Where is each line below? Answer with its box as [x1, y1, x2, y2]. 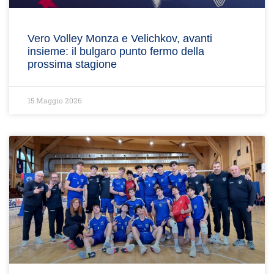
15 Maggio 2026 [28, 95, 82, 105]
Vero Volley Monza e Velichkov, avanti [28, 32, 212, 45]
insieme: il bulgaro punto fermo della [28, 45, 204, 57]
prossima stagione [28, 58, 117, 70]
